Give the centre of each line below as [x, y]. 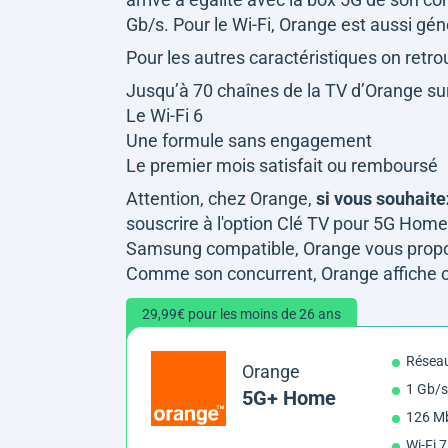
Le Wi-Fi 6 [164, 115]
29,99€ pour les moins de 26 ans [241, 313]
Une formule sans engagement [249, 140]
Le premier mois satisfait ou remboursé [282, 165]
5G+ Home [289, 397]
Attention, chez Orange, [221, 198]
